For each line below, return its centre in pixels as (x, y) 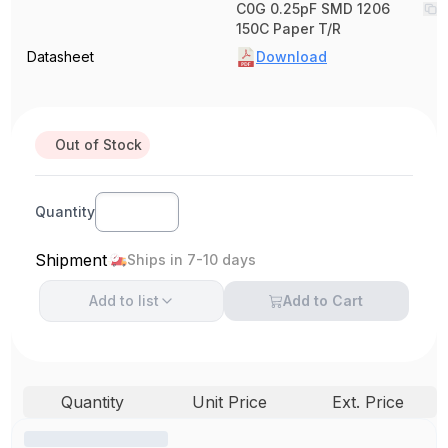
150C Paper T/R (288, 28)
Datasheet (61, 56)
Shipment (71, 259)
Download (291, 56)
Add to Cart (323, 300)
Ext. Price (367, 401)
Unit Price (230, 401)
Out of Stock (99, 144)
